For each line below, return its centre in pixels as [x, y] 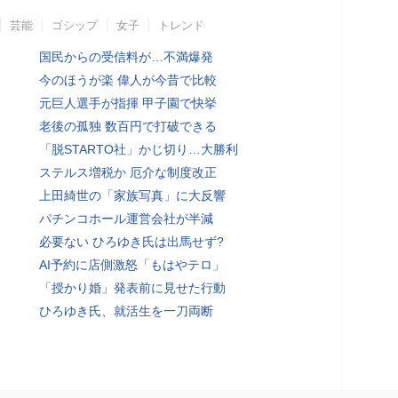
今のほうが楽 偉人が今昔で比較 [128, 80]
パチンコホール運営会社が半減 [126, 219]
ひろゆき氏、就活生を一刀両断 [126, 311]
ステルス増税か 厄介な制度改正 [128, 172]
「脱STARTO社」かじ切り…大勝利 [139, 149]
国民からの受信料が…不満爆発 [126, 57]
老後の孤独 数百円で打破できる [128, 126]
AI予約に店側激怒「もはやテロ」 [132, 265]
